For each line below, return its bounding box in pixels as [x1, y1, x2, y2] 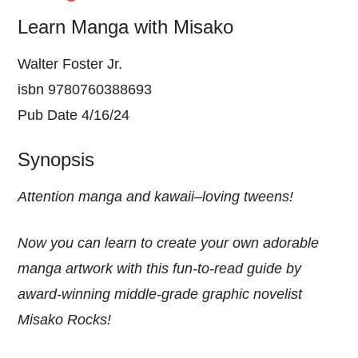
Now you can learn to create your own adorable [18, 234, 320, 251]
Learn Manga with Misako [18, 15, 234, 38]
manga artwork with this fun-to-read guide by [18, 260, 302, 276]
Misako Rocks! [18, 311, 112, 328]
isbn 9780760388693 [18, 81, 153, 97]
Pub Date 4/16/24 [18, 106, 130, 123]
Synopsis [18, 148, 95, 170]
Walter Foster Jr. [18, 55, 123, 72]
